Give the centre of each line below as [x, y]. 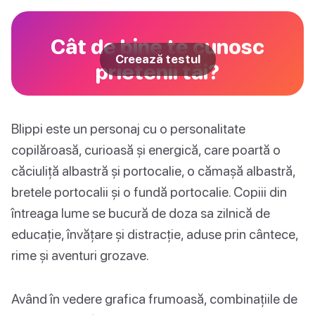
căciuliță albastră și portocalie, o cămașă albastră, [153, 171]
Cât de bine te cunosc [157, 46]
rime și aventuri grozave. [80, 255]
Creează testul [157, 59]
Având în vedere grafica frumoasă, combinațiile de [154, 299]
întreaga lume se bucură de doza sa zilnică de [141, 213]
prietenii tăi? [157, 72]
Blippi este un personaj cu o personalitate [128, 129]
